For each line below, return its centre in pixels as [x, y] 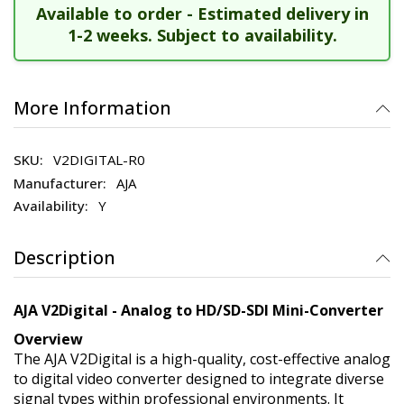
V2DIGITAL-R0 [99, 160]
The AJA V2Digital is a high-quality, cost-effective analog [202, 359]
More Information [92, 107]
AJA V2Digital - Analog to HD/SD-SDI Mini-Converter [198, 310]
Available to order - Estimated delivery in [202, 13]
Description [64, 257]
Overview [48, 339]
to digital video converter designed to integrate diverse [199, 379]
